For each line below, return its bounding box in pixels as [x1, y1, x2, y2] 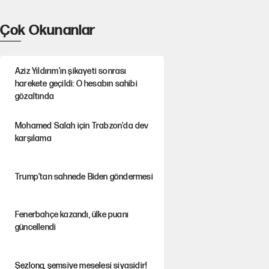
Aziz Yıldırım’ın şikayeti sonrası [14, 66, 127, 76]
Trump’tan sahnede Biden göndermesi [14, 171, 153, 182]
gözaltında [14, 91, 54, 101]
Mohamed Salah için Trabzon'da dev [14, 121, 149, 131]
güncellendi [14, 222, 56, 232]
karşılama [14, 133, 52, 144]
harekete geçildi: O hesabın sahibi [14, 79, 138, 89]
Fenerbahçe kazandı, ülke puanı [14, 210, 128, 220]
